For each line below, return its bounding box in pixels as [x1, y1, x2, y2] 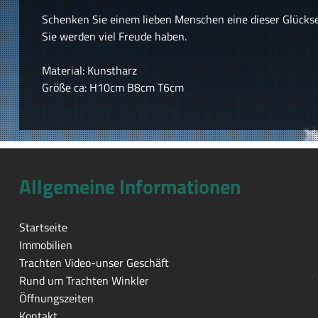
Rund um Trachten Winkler [18, 272, 149, 289]
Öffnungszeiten [18, 290, 94, 307]
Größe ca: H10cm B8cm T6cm [41, 78, 184, 96]
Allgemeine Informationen [18, 171, 241, 202]
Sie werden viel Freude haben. [41, 27, 187, 45]
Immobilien [18, 236, 72, 253]
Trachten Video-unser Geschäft [18, 254, 169, 271]
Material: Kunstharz [41, 61, 137, 79]
